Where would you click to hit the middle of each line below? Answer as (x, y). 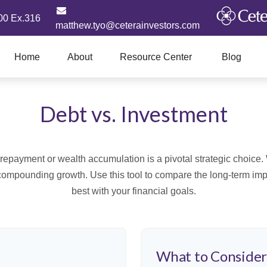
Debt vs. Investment (133, 114)
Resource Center (156, 57)
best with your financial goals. (133, 191)
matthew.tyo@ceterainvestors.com (127, 25)
